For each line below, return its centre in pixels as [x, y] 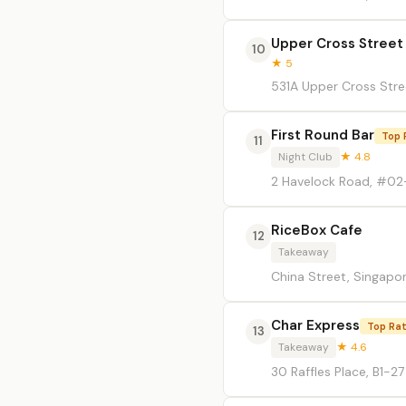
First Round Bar [323, 135]
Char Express [315, 325]
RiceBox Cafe [317, 230]
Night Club [305, 157]
